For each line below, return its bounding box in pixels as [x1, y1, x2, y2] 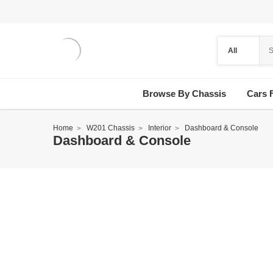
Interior [148, 124, 171, 132]
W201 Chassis [87, 124, 135, 132]
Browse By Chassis [142, 89, 226, 99]
